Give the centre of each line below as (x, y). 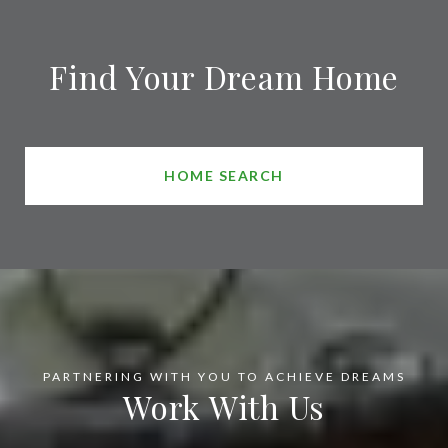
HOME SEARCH (224, 175)
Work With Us (224, 406)
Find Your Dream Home (224, 76)
